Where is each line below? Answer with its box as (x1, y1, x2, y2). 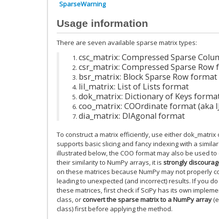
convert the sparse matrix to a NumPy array (83, 195, 212, 204)
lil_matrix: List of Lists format (79, 81, 189, 92)
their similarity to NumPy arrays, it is (57, 157, 163, 167)
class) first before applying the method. (57, 204, 173, 213)
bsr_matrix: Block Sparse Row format (79, 71, 217, 82)
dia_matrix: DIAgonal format (79, 110, 185, 121)
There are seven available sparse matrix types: (57, 38, 197, 47)
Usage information (57, 17, 148, 29)
